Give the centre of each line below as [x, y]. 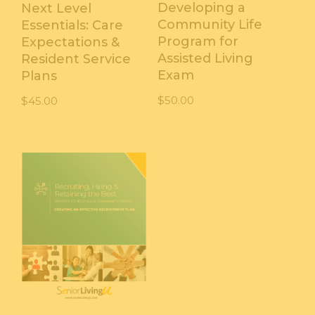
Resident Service [76, 59]
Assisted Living [205, 58]
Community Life [210, 24]
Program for [198, 41]
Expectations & [70, 42]
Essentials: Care [72, 25]
